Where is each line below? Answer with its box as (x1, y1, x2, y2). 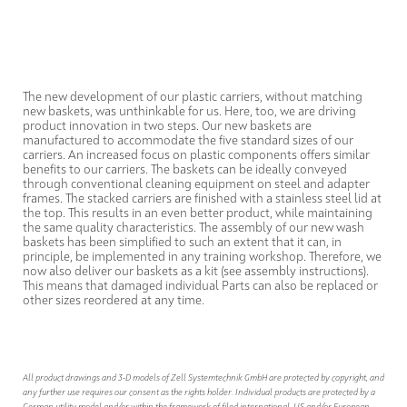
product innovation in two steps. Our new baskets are (23, 120, 312, 134)
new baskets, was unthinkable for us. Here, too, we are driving (23, 105, 356, 119)
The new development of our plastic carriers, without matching (23, 91, 362, 104)
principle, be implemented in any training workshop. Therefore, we (23, 251, 382, 264)
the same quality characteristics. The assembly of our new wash (23, 222, 364, 235)
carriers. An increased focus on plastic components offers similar (23, 149, 370, 163)
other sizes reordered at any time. (23, 294, 204, 308)
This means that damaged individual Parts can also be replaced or (23, 280, 378, 293)
